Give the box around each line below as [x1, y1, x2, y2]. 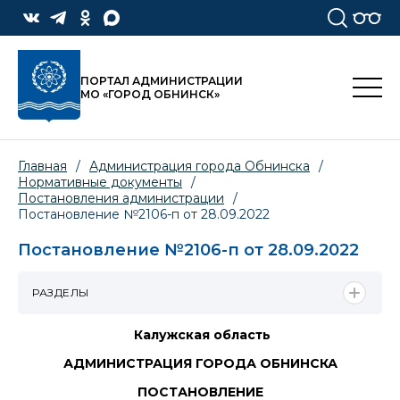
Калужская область [129, 326, 271, 343]
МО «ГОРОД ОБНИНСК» [80, 87, 220, 102]
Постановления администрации [18, 190, 224, 207]
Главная [18, 158, 67, 175]
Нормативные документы [18, 174, 182, 191]
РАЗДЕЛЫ [32, 285, 89, 299]
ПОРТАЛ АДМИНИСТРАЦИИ [80, 74, 243, 88]
